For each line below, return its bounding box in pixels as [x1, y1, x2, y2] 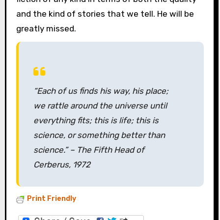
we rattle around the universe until [33, 101, 167, 111]
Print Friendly [27, 194, 76, 203]
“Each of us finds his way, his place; [33, 86, 168, 96]
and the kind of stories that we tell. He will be [16, 8, 194, 19]
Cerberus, [33, 160, 73, 170]
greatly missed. [16, 23, 76, 33]
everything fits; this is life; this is [33, 115, 159, 126]
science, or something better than [33, 130, 165, 140]
